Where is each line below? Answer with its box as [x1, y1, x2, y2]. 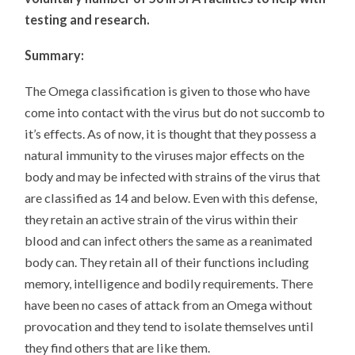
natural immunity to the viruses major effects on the [25, 147, 305, 162]
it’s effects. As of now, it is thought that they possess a [25, 125, 317, 141]
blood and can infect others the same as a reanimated [25, 232, 313, 248]
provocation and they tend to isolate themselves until [25, 318, 315, 334]
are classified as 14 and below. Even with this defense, [25, 189, 318, 205]
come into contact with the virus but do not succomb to [25, 104, 326, 120]
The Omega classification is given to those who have [25, 82, 311, 98]
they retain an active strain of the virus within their [25, 211, 299, 227]
